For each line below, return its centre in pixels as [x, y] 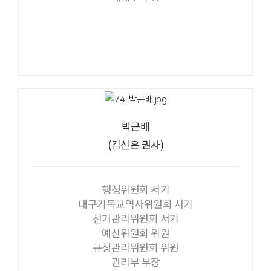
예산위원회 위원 [135, 233]
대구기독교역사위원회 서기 [135, 204]
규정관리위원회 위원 [135, 247]
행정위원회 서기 [135, 189]
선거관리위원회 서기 [135, 218]
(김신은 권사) [135, 145]
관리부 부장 [135, 262]
